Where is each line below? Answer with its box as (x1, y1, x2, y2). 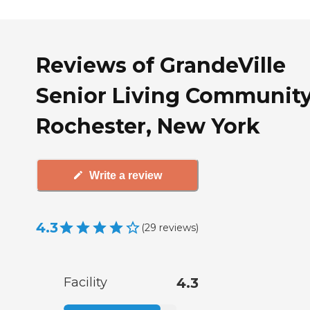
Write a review (89, 169, 162, 181)
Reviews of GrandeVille (36, 52, 286, 78)
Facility (64, 275, 107, 291)
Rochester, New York (36, 113, 260, 139)
